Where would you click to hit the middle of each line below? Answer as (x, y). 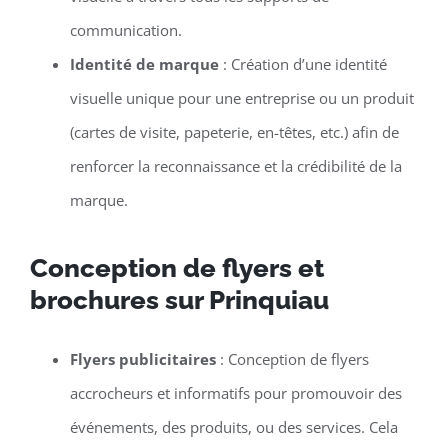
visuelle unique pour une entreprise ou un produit (241, 98)
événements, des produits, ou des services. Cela (233, 427)
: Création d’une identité (302, 64)
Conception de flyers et (176, 268)
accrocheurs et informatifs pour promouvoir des (235, 393)
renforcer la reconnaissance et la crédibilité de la (235, 166)
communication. (125, 30)
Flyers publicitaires (142, 359)
